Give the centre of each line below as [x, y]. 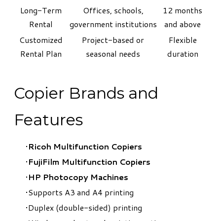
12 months [183, 10]
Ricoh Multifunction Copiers [85, 146]
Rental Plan [41, 53]
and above [183, 24]
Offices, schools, [113, 10]
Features [48, 119]
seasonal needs [113, 53]
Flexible [183, 39]
